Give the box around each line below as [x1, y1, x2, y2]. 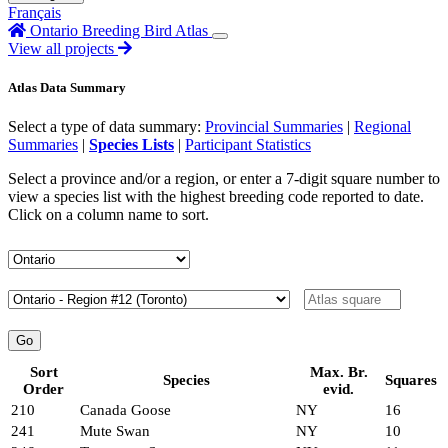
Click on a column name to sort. [8, 206, 209, 224]
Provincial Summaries [205, 118, 343, 136]
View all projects [8, 40, 114, 57]
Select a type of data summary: [8, 118, 205, 136]
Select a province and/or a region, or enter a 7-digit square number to [8, 170, 440, 188]
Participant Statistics [185, 136, 311, 154]
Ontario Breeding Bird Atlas [30, 22, 212, 39]
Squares [385, 372, 437, 389]
